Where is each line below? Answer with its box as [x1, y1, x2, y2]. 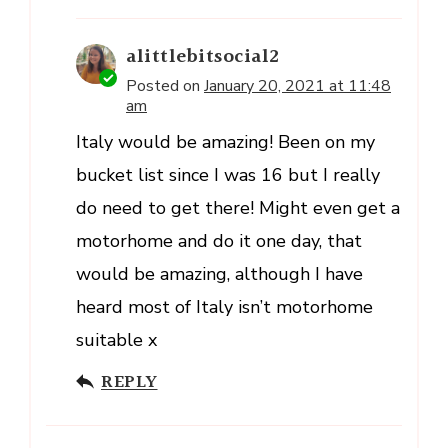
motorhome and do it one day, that [76, 228, 362, 253]
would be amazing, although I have [76, 261, 363, 286]
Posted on [126, 74, 204, 97]
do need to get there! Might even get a [76, 195, 400, 220]
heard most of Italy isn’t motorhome [76, 294, 373, 319]
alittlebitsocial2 [126, 40, 280, 73]
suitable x [76, 327, 157, 352]
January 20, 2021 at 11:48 [204, 74, 391, 97]
